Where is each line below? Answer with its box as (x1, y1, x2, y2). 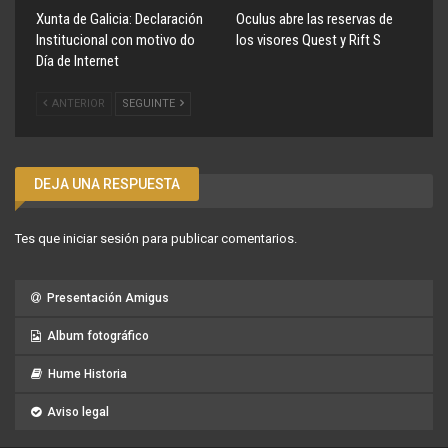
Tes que (15, 230, 63, 246)
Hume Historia (48, 366, 127, 381)
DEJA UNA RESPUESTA (34, 176, 180, 193)
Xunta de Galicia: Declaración (36, 10, 203, 29)
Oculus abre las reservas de (236, 10, 393, 29)
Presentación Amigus (47, 290, 169, 305)
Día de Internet (36, 52, 119, 71)
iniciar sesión (63, 230, 139, 246)
